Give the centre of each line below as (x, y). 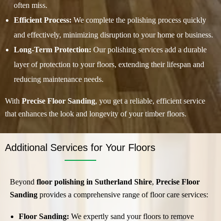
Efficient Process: (42, 20)
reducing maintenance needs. (58, 79)
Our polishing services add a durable (149, 49)
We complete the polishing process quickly (139, 20)
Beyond (23, 182)
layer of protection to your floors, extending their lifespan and (109, 64)
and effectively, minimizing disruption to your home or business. (113, 35)
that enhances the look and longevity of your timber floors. (96, 113)
